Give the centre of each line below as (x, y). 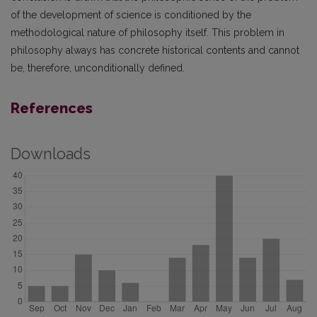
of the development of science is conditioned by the (131, 15)
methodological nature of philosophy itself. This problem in (148, 32)
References (52, 108)
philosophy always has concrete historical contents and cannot (155, 50)
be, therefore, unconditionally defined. (98, 68)
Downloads (51, 154)
